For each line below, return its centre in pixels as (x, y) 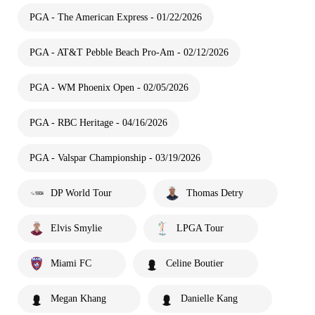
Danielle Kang (209, 298)
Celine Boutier (195, 263)
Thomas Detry (215, 193)
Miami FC (71, 263)
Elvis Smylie (76, 228)
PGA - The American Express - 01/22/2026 (116, 17)
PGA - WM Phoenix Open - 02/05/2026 (109, 88)
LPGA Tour (200, 228)
